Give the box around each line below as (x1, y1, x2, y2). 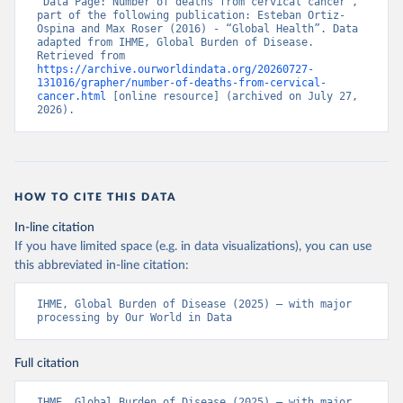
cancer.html (37, 90, 106, 103)
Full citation (14, 357, 79, 371)
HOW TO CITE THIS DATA (14, 192, 177, 203)
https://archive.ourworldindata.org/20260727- (37, 63, 314, 76)
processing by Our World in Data (37, 311, 232, 325)
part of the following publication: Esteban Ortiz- (37, 9, 345, 22)
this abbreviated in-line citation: (14, 259, 189, 273)
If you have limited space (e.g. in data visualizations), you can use (14, 240, 372, 254)
